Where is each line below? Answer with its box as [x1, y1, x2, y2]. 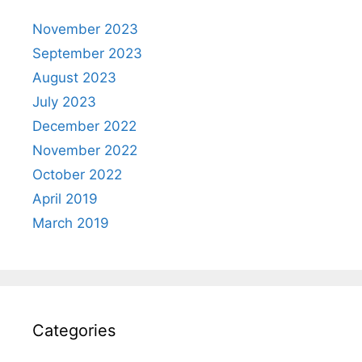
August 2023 [32, 69, 116, 86]
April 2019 [32, 191, 98, 208]
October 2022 [32, 166, 122, 183]
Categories [32, 321, 116, 341]
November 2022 [32, 142, 137, 159]
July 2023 [32, 94, 96, 111]
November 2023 [32, 21, 138, 38]
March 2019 [32, 215, 109, 232]
